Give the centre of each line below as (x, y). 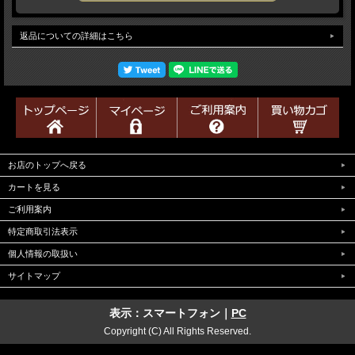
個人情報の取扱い (43, 253)
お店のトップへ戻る (47, 164)
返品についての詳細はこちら (76, 35)
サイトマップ (34, 275)
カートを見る (34, 187)
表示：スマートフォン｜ (170, 313)
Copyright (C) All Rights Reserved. (177, 331)
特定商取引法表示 (43, 231)
